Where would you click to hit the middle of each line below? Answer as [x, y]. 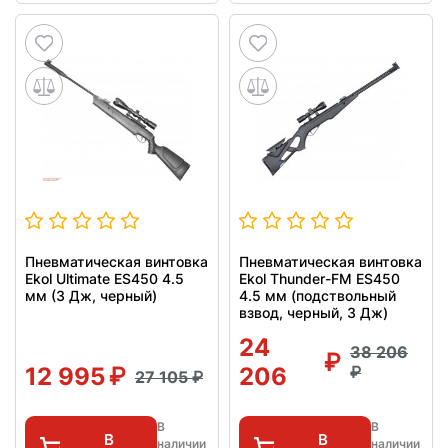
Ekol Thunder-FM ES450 [319, 279]
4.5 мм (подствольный [317, 296]
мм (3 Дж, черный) [91, 296]
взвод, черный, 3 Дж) [313, 313]
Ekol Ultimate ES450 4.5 [104, 279]
